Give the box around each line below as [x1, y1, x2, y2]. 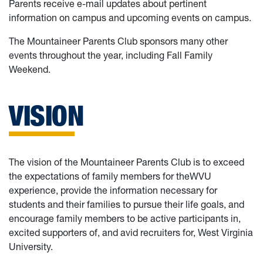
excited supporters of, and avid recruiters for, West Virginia [9, 227, 253, 238]
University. [9, 241, 53, 252]
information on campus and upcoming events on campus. [9, 12, 251, 23]
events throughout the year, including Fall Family [9, 49, 213, 61]
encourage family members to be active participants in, [9, 213, 241, 224]
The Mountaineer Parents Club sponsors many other [9, 35, 228, 47]
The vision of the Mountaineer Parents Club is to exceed [9, 156, 244, 168]
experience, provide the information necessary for [9, 184, 217, 196]
